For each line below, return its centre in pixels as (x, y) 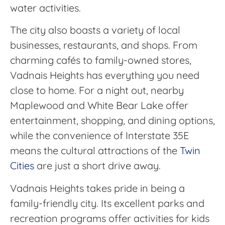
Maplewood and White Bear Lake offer (99, 105)
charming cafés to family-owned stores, (101, 60)
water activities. (45, 8)
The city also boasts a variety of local (95, 30)
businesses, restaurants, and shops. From (104, 45)
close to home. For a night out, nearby (97, 90)
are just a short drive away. (97, 166)
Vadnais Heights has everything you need (105, 75)
